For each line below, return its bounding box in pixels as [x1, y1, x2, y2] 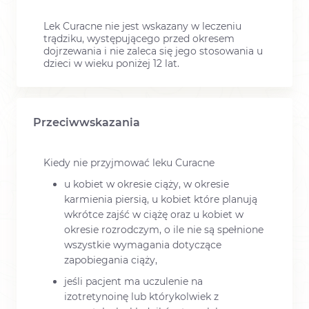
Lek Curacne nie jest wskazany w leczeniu [43, 19, 241, 32]
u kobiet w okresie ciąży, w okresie [64, 178, 229, 191]
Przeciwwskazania [33, 115, 140, 129]
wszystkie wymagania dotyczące [64, 239, 221, 252]
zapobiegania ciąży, [64, 254, 157, 267]
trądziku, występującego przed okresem [43, 32, 235, 45]
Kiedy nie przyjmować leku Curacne [43, 156, 215, 169]
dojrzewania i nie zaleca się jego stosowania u [43, 44, 263, 57]
